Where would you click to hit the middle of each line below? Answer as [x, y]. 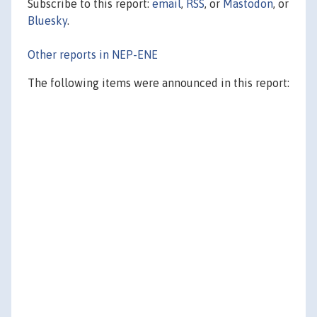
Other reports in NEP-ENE [93, 54]
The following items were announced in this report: [158, 82]
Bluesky [47, 20]
